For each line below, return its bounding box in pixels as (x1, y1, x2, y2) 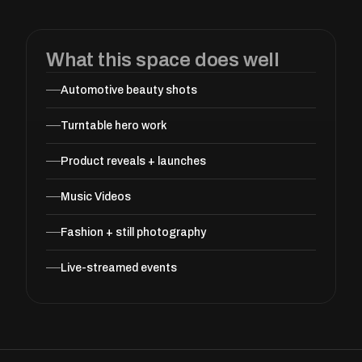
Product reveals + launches (61, 155, 206, 167)
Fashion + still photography (61, 226, 206, 238)
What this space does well (46, 49, 280, 70)
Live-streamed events (61, 262, 177, 274)
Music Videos (61, 191, 131, 203)
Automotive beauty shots (61, 84, 197, 96)
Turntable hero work (61, 120, 167, 132)
